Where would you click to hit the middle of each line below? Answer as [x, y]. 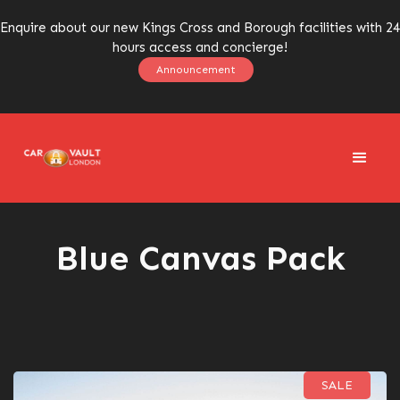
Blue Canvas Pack [200, 258]
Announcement [196, 70]
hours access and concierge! [200, 47]
